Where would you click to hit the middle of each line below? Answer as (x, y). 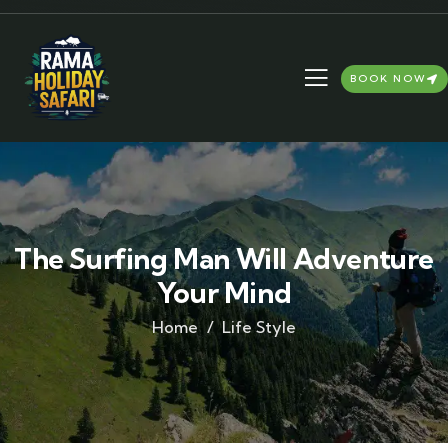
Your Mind (224, 292)
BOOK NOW (388, 78)
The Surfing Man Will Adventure (223, 258)
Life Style (259, 327)
